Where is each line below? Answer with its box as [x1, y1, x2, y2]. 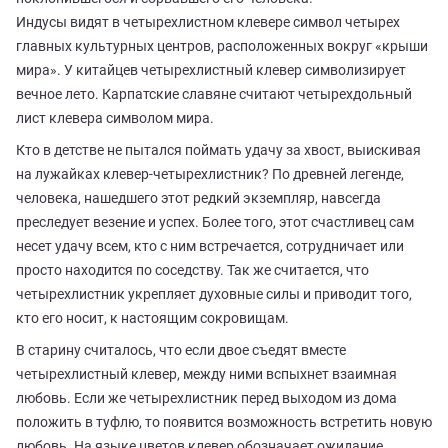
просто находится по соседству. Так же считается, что [16, 262, 369, 279]
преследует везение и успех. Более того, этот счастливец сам [16, 214, 414, 231]
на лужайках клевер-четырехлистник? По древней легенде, [16, 166, 404, 183]
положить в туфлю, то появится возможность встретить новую [16, 414, 432, 431]
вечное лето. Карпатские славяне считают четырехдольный [16, 86, 412, 103]
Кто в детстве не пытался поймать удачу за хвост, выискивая [16, 142, 421, 159]
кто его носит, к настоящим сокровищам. [16, 310, 289, 327]
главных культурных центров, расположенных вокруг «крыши [16, 38, 428, 55]
